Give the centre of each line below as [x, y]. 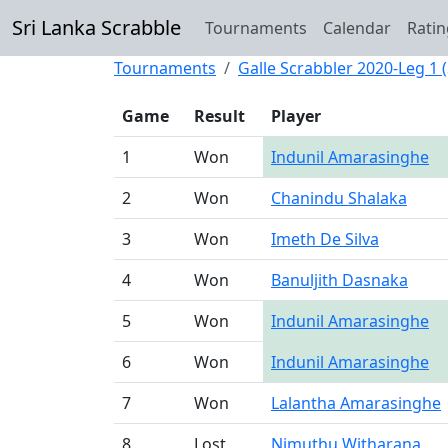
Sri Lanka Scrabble [96, 27]
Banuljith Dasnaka [339, 280]
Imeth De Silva [325, 239]
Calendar [357, 28]
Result [219, 116]
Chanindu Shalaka [339, 198]
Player [296, 116]
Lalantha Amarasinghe [356, 403]
